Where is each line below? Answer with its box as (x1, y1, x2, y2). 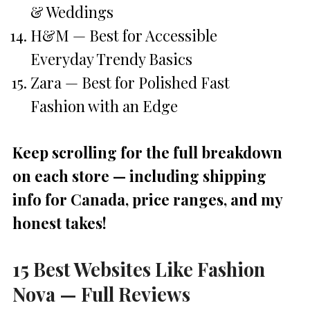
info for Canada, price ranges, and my (12, 188, 282, 210)
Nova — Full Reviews (12, 280, 190, 307)
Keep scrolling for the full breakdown (12, 141, 282, 163)
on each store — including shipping (12, 165, 266, 186)
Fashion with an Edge (30, 95, 179, 116)
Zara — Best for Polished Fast (30, 71, 230, 93)
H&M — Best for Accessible (30, 24, 218, 46)
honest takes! (12, 212, 107, 233)
